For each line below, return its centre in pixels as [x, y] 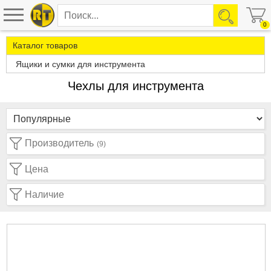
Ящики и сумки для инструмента [80, 64]
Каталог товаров [45, 45]
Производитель [59, 143]
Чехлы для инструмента [135, 86]
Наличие [44, 194]
